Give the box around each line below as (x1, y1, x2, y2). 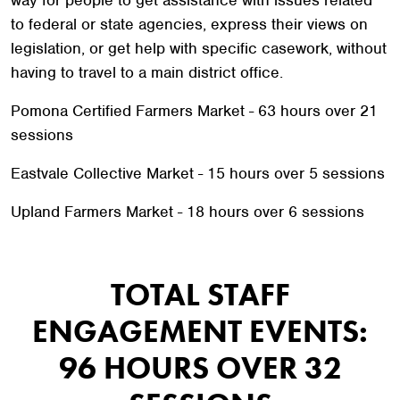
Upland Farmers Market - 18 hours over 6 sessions (11, 202, 364, 221)
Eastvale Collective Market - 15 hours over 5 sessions (11, 163, 385, 183)
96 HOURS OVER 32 (58, 348, 342, 387)
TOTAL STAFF (110, 275, 290, 314)
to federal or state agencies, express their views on (11, 14, 368, 34)
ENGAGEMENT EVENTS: (32, 312, 368, 351)
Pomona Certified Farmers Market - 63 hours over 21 (11, 101, 378, 121)
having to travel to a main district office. (11, 62, 283, 82)
